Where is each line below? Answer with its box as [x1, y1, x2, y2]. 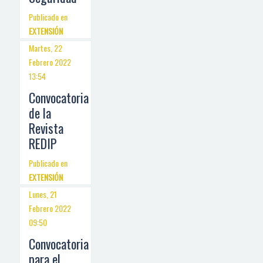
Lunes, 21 [29, 188, 57, 200]
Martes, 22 [29, 42, 62, 54]
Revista [29, 119, 63, 137]
